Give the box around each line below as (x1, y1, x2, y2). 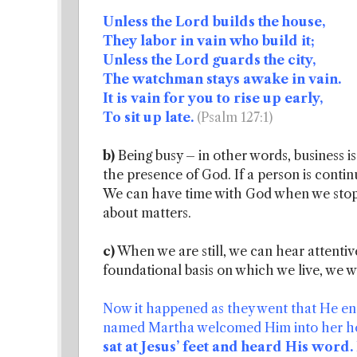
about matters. (103, 205, 191, 221)
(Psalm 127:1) (197, 109, 273, 125)
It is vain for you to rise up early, (103, 90, 324, 106)
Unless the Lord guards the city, (103, 52, 316, 68)
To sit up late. (103, 109, 194, 125)
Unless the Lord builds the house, (103, 14, 326, 29)
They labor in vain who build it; (103, 33, 315, 49)
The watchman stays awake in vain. (103, 71, 341, 87)
